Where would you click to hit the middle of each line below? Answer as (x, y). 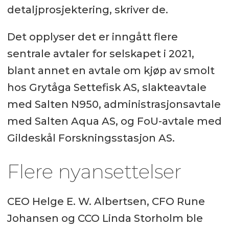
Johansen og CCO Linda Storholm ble (105, 219)
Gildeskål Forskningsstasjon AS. (91, 138)
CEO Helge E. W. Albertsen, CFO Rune (106, 202)
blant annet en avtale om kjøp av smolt (111, 70)
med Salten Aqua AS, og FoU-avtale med (114, 121)
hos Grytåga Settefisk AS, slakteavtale (107, 87)
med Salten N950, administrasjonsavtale (114, 104)
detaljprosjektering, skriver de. (89, 9)
